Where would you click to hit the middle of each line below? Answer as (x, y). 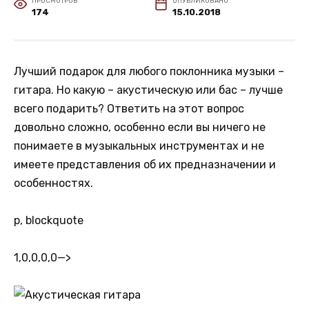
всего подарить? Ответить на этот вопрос (129, 108)
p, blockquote (49, 220)
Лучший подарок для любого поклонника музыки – (149, 71)
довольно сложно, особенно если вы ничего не (140, 127)
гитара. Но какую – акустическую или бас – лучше (148, 90)
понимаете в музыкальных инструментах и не (139, 146)
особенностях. (53, 183)
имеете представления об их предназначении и (145, 164)
